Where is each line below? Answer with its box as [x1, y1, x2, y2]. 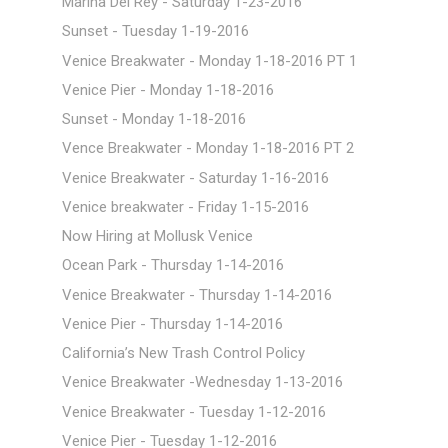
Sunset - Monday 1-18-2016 [61, 110, 246, 128]
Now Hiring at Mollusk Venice [61, 227, 253, 245]
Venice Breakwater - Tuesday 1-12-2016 [61, 402, 326, 421]
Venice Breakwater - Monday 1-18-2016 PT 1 [61, 51, 357, 70]
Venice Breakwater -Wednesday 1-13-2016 [61, 373, 343, 392]
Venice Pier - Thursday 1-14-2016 [61, 314, 283, 333]
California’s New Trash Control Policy [61, 344, 305, 362]
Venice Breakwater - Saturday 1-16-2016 [61, 168, 329, 187]
